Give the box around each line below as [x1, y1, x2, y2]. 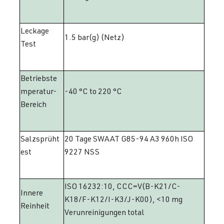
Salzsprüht [20, 133, 59, 144]
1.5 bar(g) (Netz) [64, 32, 124, 42]
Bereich [20, 99, 46, 109]
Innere [20, 187, 43, 198]
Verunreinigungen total [64, 207, 144, 217]
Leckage [20, 25, 49, 36]
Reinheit [20, 200, 49, 211]
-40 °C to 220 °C [64, 86, 122, 96]
